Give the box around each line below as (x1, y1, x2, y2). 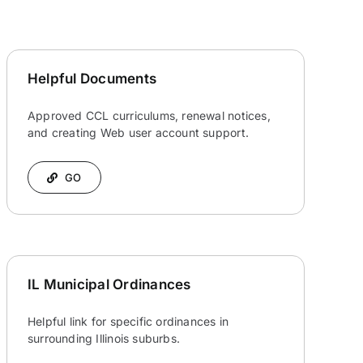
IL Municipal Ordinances (27, 276, 191, 293)
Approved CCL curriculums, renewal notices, (27, 109, 271, 123)
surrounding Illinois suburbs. (27, 331, 181, 346)
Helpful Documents (27, 70, 157, 88)
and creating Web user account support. (27, 126, 249, 140)
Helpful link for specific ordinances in (27, 314, 229, 329)
